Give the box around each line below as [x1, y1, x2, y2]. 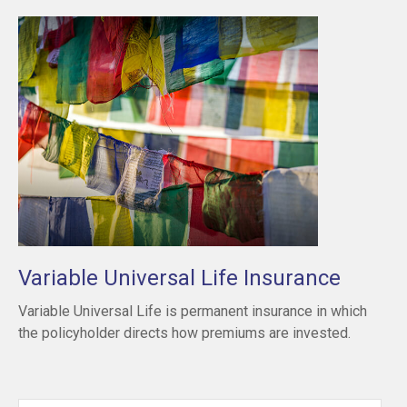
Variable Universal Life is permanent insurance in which [18, 302, 367, 320]
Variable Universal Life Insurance [18, 264, 341, 291]
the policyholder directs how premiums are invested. [18, 323, 351, 342]
